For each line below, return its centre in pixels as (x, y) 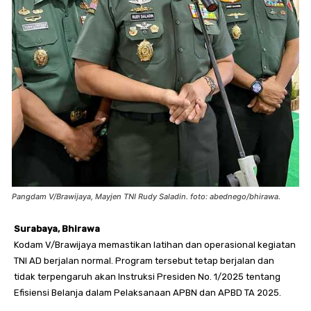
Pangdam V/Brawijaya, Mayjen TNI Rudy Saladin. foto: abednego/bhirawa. (146, 197)
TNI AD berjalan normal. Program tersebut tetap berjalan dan (144, 261)
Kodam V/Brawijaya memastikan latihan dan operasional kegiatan (155, 245)
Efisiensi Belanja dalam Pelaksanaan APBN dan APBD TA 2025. (148, 293)
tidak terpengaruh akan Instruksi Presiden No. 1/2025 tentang (147, 277)
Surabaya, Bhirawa (57, 229)
